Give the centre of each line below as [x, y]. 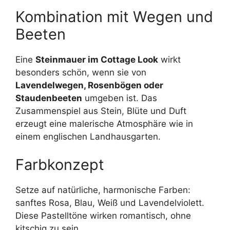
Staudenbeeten [49, 98]
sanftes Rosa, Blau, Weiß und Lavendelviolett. [110, 203]
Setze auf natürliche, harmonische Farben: [103, 190]
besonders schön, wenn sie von [81, 72]
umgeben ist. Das [120, 98]
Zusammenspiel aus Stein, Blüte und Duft [101, 111]
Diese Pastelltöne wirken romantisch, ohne [103, 216]
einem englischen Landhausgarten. [88, 136]
